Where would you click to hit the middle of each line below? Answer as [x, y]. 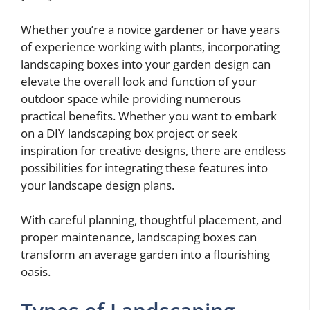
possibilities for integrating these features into [144, 167]
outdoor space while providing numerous [131, 98]
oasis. [36, 272]
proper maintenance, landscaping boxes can [139, 237]
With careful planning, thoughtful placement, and [151, 220]
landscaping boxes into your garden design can [146, 64]
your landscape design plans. [98, 185]
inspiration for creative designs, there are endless [153, 150]
